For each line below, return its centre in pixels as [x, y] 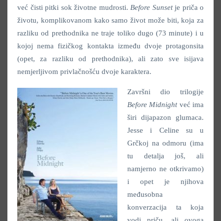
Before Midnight [152, 104]
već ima [191, 104]
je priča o [188, 7]
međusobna [145, 194]
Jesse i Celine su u [166, 130]
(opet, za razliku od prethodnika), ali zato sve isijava [110, 58]
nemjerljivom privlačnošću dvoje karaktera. [84, 71]
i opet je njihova [166, 181]
